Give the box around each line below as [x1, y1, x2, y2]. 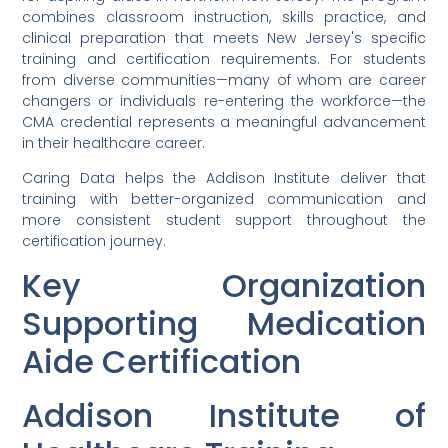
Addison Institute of [22, 392, 426, 438]
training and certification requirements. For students [22, 49, 426, 69]
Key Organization [22, 262, 426, 308]
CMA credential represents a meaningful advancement [22, 112, 426, 132]
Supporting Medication [22, 300, 426, 346]
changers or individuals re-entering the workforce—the [22, 91, 426, 111]
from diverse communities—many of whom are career [22, 70, 426, 90]
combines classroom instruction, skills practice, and [22, 7, 426, 27]
